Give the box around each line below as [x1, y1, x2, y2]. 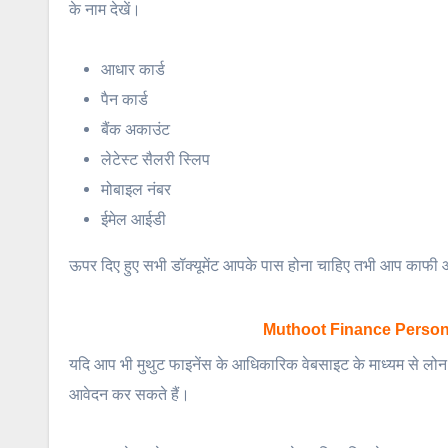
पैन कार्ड [101, 91, 148, 109]
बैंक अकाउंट [101, 121, 170, 139]
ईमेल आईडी [101, 211, 166, 229]
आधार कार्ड [101, 61, 165, 79]
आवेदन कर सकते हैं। [69, 386, 190, 404]
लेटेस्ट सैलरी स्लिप [101, 151, 210, 169]
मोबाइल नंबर [101, 181, 171, 199]
